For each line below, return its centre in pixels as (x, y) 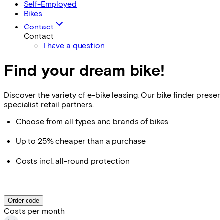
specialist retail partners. (49, 104)
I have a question (74, 45)
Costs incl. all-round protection (73, 160)
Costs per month (34, 210)
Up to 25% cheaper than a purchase (81, 140)
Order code (24, 200)
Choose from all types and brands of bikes (92, 121)
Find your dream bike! (84, 70)
